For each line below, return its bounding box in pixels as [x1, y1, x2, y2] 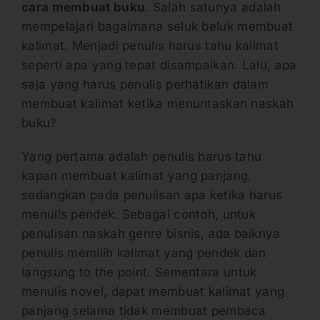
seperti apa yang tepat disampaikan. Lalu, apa [21, 57, 297, 72]
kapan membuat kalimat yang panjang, [21, 168, 252, 183]
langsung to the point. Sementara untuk [21, 264, 257, 279]
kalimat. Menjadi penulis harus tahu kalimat [21, 38, 279, 53]
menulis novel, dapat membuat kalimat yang [21, 284, 285, 299]
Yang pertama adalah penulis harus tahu [21, 149, 262, 164]
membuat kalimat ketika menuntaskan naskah [21, 96, 294, 111]
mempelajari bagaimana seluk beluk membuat [21, 19, 294, 34]
